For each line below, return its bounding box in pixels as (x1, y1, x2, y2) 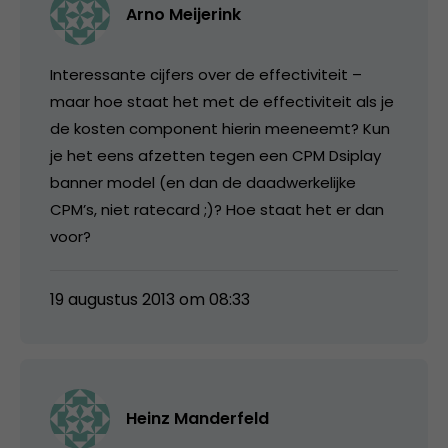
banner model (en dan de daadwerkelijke (50, 171, 356, 193)
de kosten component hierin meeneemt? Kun (50, 117, 390, 139)
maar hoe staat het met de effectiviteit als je (50, 90, 394, 112)
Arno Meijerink (126, 2, 241, 26)
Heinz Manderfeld (126, 406, 269, 430)
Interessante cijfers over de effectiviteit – (50, 63, 362, 85)
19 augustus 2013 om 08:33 (50, 287, 250, 311)
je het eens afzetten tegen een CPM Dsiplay (50, 144, 381, 166)
